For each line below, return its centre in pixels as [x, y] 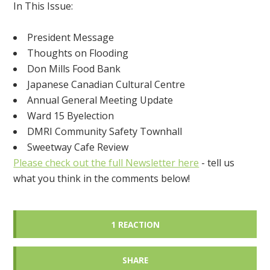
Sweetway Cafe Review [78, 147]
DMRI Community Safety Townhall [105, 132]
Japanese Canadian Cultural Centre [106, 85]
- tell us [218, 163]
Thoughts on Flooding [78, 53]
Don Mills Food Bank [74, 69]
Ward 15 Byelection [71, 116]
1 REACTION [135, 224]
